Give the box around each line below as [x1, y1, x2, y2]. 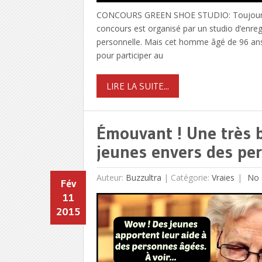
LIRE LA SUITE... [106, 80, 169, 92]
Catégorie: [170, 172, 212, 184]
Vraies [211, 172, 235, 184]
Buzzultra [125, 172, 161, 184]
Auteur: [96, 172, 126, 184]
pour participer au [96, 49, 163, 61]
